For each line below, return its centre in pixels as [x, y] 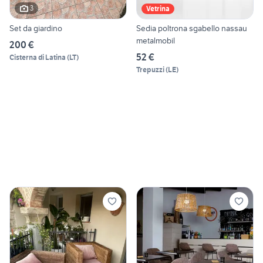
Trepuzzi [150, 69]
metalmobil [156, 40]
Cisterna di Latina [38, 57]
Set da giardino [36, 28]
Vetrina [158, 8]
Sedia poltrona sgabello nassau [192, 28]
